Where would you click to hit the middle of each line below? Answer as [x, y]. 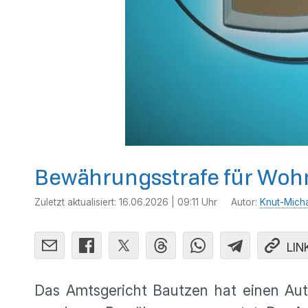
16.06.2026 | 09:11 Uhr [168, 202]
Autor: [245, 202]
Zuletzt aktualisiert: [77, 202]
